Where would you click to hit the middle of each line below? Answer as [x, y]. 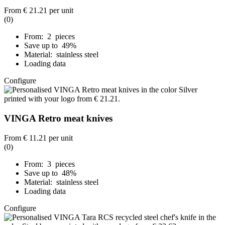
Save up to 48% [51, 173]
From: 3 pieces [49, 164]
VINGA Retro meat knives [58, 119]
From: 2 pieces [49, 37]
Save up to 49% [51, 46]
